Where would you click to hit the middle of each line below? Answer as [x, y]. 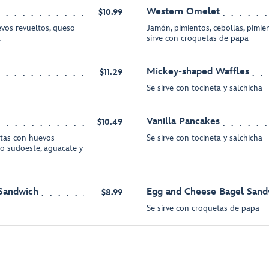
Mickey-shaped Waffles [198, 72]
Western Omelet [183, 12]
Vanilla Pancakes [183, 122]
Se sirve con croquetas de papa [203, 208]
